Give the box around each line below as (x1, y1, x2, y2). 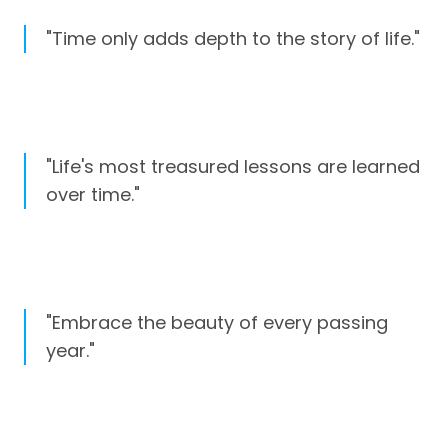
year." (46, 338, 95, 364)
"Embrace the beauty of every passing (46, 310, 388, 336)
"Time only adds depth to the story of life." (46, 25, 420, 51)
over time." (46, 181, 140, 207)
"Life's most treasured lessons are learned (46, 153, 420, 179)
